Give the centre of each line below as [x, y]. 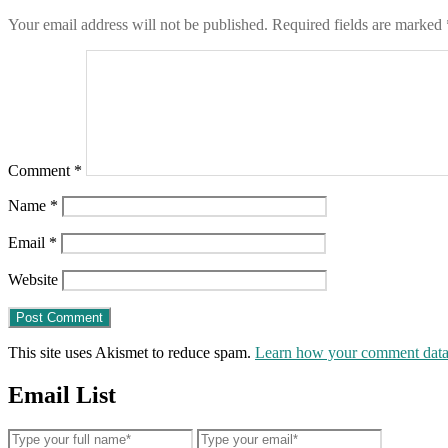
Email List [62, 395]
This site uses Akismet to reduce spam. [131, 353]
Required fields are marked [359, 25]
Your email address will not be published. [138, 25]
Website [33, 280]
